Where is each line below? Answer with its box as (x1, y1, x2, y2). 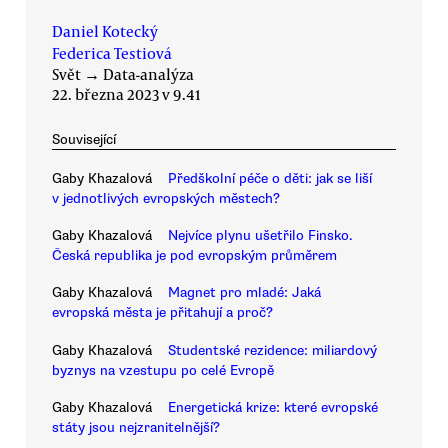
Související (52, 131, 116, 149)
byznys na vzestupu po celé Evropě (52, 361, 274, 379)
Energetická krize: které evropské (168, 398, 378, 416)
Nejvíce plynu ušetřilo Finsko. (168, 227, 353, 244)
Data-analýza (103, 64, 194, 85)
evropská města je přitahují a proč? (52, 304, 273, 322)
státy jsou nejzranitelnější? (52, 418, 220, 436)
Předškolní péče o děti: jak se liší (168, 169, 372, 187)
